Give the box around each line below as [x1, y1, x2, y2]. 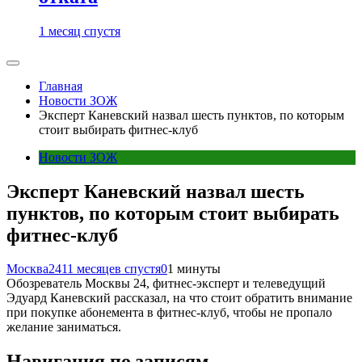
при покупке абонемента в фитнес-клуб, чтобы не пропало [6, 305, 332, 320]
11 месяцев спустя [61, 262, 161, 276]
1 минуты [167, 262, 221, 276]
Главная [39, 78, 82, 93]
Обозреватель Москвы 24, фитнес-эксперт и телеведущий [6, 276, 326, 291]
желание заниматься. [6, 320, 121, 335]
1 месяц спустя [39, 23, 120, 38]
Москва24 [6, 262, 61, 276]
